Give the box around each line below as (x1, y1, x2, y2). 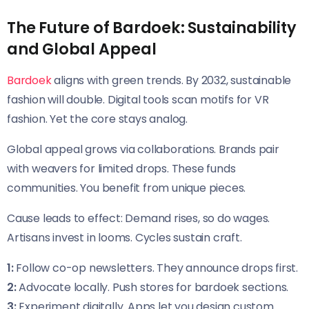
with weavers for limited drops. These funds (7, 161, 236, 177)
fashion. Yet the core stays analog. (7, 111, 188, 128)
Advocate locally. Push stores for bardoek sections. (16, 279, 289, 296)
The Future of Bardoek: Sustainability (7, 17, 297, 39)
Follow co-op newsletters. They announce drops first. (13, 260, 299, 277)
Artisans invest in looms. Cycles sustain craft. (7, 230, 242, 246)
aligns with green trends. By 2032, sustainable (51, 72, 292, 89)
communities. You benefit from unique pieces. (7, 180, 246, 197)
